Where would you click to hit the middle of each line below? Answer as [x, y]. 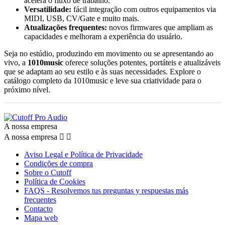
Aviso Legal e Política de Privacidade [83, 155]
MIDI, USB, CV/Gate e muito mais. [82, 19]
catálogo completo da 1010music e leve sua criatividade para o [103, 81]
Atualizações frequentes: [66, 28]
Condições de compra [59, 164]
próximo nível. [27, 90]
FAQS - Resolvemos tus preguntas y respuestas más [106, 191]
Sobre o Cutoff [48, 173]
